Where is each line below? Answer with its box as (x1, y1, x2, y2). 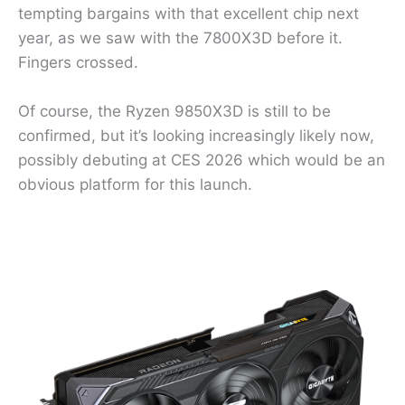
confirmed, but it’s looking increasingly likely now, (18, 127, 374, 146)
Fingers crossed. (18, 53, 138, 72)
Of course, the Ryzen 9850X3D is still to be (18, 102, 331, 121)
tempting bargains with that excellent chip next (18, 5, 359, 24)
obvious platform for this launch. (18, 175, 252, 194)
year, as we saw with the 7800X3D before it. (18, 29, 343, 48)
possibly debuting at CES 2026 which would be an (18, 151, 385, 170)
